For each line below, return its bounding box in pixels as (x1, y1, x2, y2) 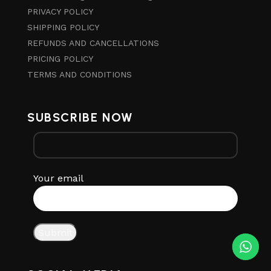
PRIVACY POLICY (27, 6, 93, 16)
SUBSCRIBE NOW (27, 109, 134, 125)
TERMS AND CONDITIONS (27, 69, 132, 79)
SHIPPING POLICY (27, 22, 99, 32)
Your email (33, 172, 83, 184)
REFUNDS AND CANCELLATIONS (27, 38, 159, 48)
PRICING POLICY (27, 53, 93, 64)
